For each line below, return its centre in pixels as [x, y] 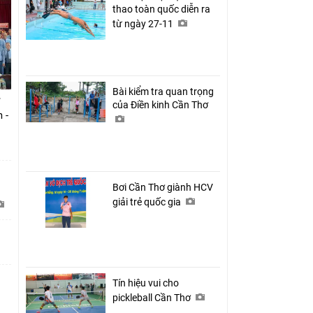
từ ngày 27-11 [144, 23]
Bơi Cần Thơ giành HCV [163, 187]
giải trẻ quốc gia [148, 202]
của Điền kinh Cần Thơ [161, 104]
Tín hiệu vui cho [146, 283]
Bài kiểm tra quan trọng [163, 91]
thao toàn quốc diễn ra [161, 9]
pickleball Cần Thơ [153, 297]
